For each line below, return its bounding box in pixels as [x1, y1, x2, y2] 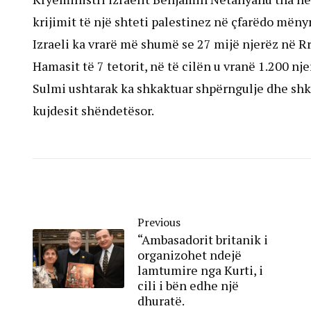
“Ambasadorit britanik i [137, 231, 268, 249]
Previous [137, 215, 180, 230]
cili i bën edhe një [137, 277, 239, 294]
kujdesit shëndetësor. [33, 102, 154, 119]
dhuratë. [137, 292, 185, 310]
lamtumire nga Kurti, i [137, 262, 263, 279]
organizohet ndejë [137, 246, 242, 264]
